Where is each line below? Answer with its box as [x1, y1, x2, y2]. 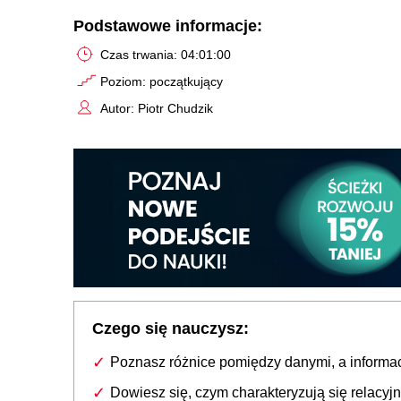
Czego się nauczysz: [92, 319, 249, 337]
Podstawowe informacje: [73, 16, 262, 35]
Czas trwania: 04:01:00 [100, 47, 231, 62]
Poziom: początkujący [100, 73, 223, 89]
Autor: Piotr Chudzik [100, 100, 213, 115]
